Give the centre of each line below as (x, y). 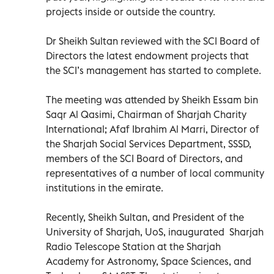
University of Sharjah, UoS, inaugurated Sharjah (155, 231)
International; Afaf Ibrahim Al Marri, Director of (153, 129)
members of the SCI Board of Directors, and (144, 158)
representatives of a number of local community (155, 173)
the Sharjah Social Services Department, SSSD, (149, 143)
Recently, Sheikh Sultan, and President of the (145, 217)
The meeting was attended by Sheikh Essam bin (152, 99)
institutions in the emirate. (105, 187)
